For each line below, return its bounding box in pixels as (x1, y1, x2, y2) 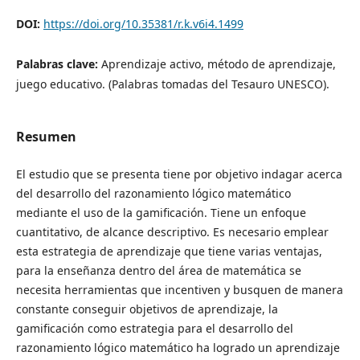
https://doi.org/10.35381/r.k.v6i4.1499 (43, 16, 243, 32)
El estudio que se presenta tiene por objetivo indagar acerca (15, 166, 342, 182)
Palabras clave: (15, 56, 101, 72)
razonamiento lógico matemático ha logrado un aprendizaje (15, 340, 340, 356)
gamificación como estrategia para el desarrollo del (15, 321, 293, 337)
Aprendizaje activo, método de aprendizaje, (100, 56, 336, 72)
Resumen (15, 128, 76, 146)
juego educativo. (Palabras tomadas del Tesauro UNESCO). (15, 76, 329, 92)
